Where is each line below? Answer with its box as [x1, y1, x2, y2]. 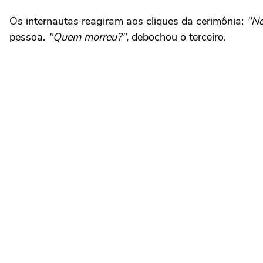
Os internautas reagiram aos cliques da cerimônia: [9, 14, 244, 28]
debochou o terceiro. [129, 29, 226, 44]
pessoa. [9, 29, 45, 44]
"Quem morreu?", [45, 29, 129, 44]
